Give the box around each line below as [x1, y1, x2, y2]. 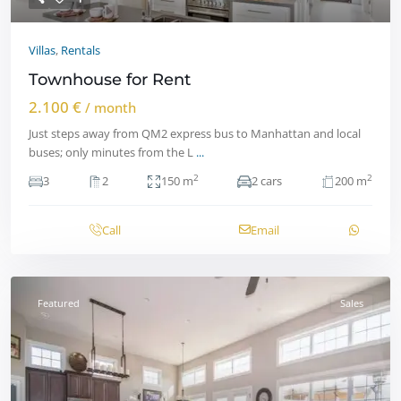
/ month [85, 98, 136, 116]
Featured [38, 295, 80, 310]
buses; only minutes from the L [29, 143, 196, 160]
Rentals [61, 41, 100, 58]
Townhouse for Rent [29, 69, 191, 90]
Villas [29, 41, 55, 58]
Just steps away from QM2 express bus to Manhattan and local [29, 124, 361, 141]
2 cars [252, 172, 282, 189]
